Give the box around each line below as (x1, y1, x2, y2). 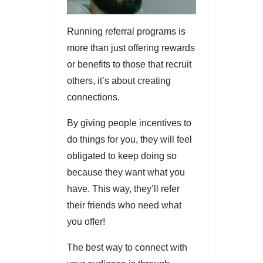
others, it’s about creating (67, 76, 171, 86)
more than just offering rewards (67, 43, 195, 53)
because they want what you (67, 167, 185, 178)
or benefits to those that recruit (67, 59, 191, 70)
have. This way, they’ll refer (67, 184, 180, 194)
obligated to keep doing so (67, 151, 177, 161)
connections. (67, 92, 120, 103)
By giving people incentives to (67, 118, 191, 129)
